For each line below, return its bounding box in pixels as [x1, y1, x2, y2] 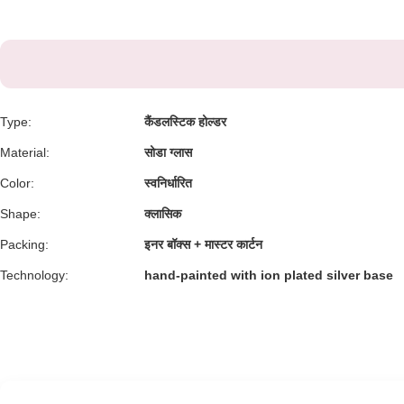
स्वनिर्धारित [144, 176, 192, 190]
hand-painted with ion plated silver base [144, 268, 393, 282]
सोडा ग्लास [144, 145, 192, 160]
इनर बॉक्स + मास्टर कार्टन [144, 237, 262, 252]
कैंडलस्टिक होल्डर [144, 115, 226, 129]
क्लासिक [144, 207, 181, 221]
